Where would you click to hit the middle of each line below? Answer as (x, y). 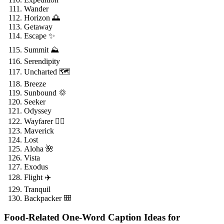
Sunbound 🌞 (45, 92)
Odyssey (38, 110)
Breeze (35, 83)
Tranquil (37, 189)
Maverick (39, 130)
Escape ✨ (39, 35)
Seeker (35, 101)
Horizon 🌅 (42, 17)
